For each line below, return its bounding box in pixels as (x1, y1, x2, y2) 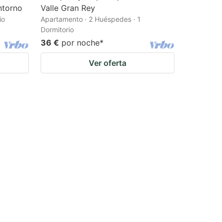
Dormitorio (41, 25, 74, 34)
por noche (61, 37, 100, 48)
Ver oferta (89, 57, 126, 68)
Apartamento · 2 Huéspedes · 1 (41, 14, 141, 23)
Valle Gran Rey (41, 2, 95, 13)
